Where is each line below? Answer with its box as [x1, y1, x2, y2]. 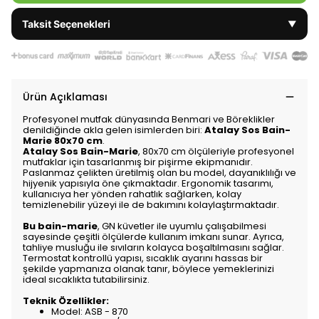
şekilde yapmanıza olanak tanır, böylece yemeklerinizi [23, 262, 274, 276]
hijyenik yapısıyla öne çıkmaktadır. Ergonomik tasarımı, [23, 177, 273, 191]
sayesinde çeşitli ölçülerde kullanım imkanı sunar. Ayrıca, [23, 230, 284, 244]
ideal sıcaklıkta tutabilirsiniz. [23, 273, 150, 287]
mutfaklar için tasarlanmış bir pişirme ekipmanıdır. [23, 155, 253, 169]
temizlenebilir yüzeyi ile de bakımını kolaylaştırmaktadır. [23, 198, 279, 212]
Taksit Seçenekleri [22, 18, 110, 30]
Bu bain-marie [23, 219, 98, 234]
